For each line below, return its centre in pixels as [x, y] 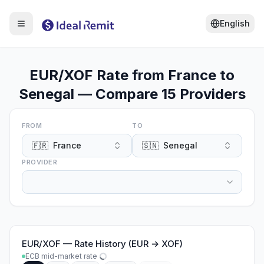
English [235, 23]
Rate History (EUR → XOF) [128, 244]
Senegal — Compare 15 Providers [132, 94]
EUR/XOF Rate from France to [132, 75]
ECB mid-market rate [61, 256]
